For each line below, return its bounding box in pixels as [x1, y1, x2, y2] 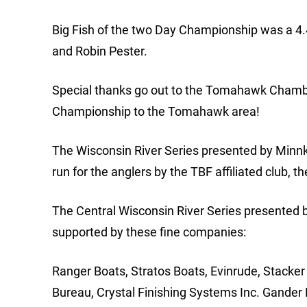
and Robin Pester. [52, 44, 147, 59]
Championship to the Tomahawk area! [52, 104, 260, 119]
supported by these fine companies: [52, 225, 246, 240]
